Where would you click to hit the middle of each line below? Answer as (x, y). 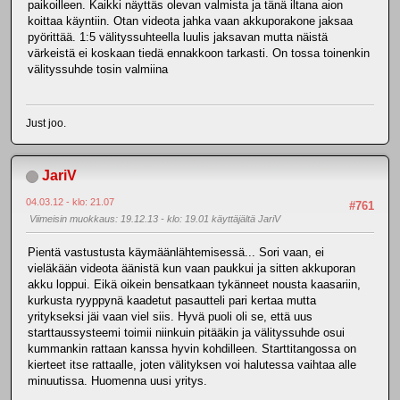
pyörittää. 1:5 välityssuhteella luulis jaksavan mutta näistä (178, 37)
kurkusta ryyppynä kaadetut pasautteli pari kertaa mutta (172, 301)
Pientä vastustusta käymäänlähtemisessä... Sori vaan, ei (176, 253)
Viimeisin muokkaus (72, 218)
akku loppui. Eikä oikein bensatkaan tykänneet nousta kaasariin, (194, 285)
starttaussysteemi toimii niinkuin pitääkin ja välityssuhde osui (186, 333)
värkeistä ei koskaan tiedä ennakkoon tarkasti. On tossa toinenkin (199, 54)
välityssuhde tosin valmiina (100, 70)
